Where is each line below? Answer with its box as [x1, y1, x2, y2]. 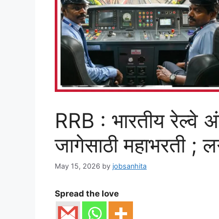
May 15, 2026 [55, 162, 100, 171]
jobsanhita [112, 162, 147, 171]
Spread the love [55, 189, 119, 199]
